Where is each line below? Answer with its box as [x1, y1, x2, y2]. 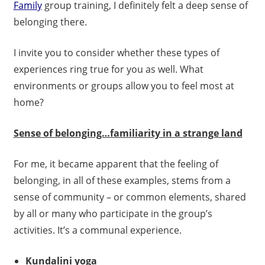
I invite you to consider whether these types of [13, 46, 219, 60]
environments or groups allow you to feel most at [13, 79, 234, 93]
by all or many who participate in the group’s [13, 207, 212, 221]
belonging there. [13, 15, 87, 29]
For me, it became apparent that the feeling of [13, 157, 218, 171]
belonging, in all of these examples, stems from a [13, 174, 231, 188]
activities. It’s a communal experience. [13, 224, 182, 237]
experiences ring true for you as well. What [13, 63, 203, 76]
